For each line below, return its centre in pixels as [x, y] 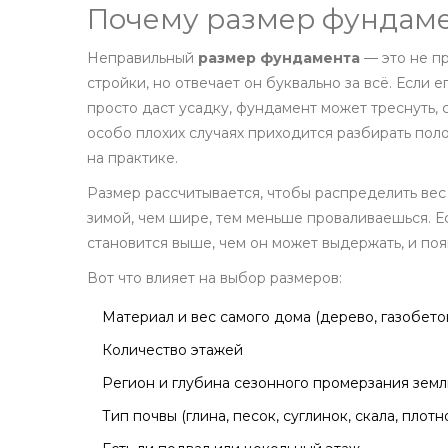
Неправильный [142, 58]
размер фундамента [279, 58]
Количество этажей [172, 350]
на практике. [132, 158]
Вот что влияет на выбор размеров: [214, 278]
